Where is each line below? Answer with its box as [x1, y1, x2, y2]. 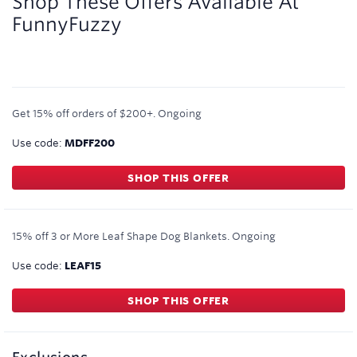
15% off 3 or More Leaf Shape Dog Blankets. [12, 229, 229, 242]
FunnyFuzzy [12, 12, 122, 36]
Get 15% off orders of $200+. [12, 107, 155, 120]
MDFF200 [65, 136, 115, 149]
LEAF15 [65, 259, 101, 272]
